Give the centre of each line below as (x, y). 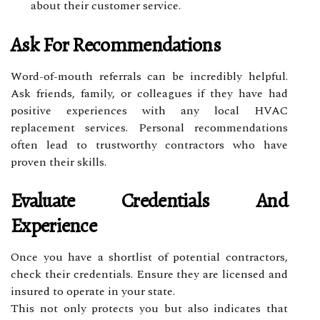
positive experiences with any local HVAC (149, 110)
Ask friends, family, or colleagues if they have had (149, 93)
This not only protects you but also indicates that (149, 308)
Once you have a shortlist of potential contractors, (149, 257)
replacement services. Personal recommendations (149, 127)
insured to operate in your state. (93, 291)
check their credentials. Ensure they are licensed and (149, 274)
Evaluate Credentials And (149, 200)
